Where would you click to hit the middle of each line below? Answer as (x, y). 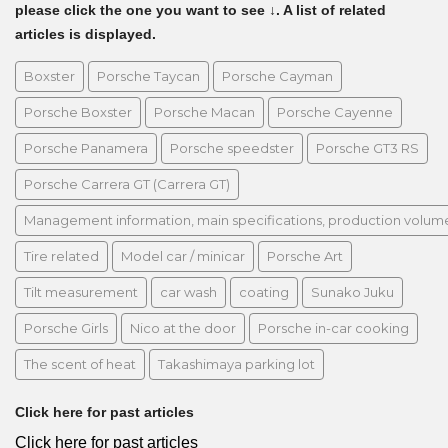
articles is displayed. (85, 33)
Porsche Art (305, 255)
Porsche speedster (232, 147)
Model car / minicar (183, 255)
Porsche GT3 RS (367, 147)
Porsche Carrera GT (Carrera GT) (127, 183)
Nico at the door (183, 327)
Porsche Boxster (78, 111)
